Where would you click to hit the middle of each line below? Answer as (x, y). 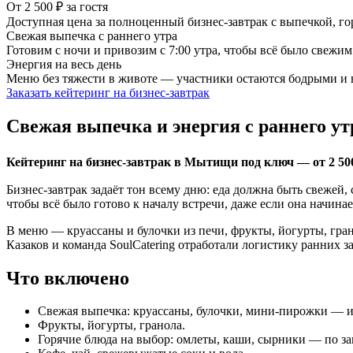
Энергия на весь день (64, 64)
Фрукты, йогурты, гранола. (111, 325)
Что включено (68, 278)
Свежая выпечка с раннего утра (92, 35)
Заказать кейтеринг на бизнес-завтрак (108, 92)
